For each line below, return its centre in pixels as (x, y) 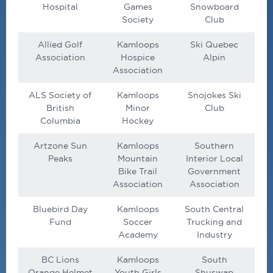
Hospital (60, 7)
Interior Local (214, 159)
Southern (214, 146)
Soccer (138, 222)
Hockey (138, 121)
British (60, 108)
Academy (138, 235)
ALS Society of (60, 95)
